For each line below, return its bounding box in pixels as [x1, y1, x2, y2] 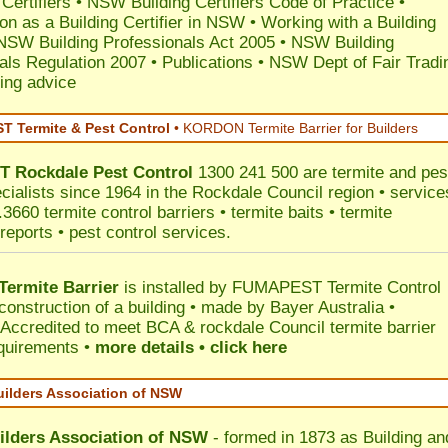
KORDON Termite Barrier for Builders [183, 120, 418, 136]
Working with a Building [261, 13, 436, 32]
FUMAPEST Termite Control [232, 278, 441, 297]
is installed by [119, 278, 232, 297]
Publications [162, 53, 253, 72]
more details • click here [95, 338, 287, 357]
